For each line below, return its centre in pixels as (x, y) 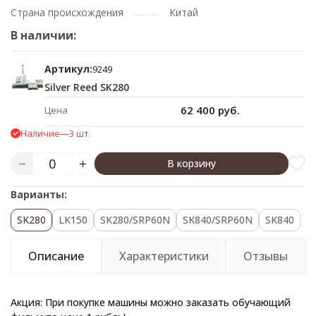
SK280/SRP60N (135, 220)
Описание (56, 256)
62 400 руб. (210, 110)
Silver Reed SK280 (87, 87)
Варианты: (39, 194)
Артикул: (68, 69)
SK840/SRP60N (218, 220)
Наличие (40, 133)
